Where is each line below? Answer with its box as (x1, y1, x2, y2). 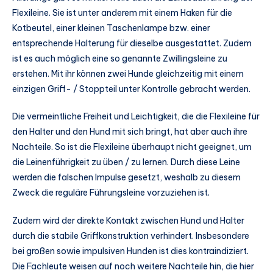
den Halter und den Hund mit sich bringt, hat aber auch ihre (12, 126, 247, 138)
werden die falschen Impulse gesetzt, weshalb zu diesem (12, 172, 241, 183)
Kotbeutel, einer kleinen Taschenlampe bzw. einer (12, 22, 210, 34)
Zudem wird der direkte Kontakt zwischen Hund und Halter (12, 215, 244, 227)
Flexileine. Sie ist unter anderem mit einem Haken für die (12, 7, 232, 18)
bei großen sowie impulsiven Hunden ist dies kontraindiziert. (12, 246, 249, 257)
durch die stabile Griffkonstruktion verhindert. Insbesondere (12, 230, 249, 242)
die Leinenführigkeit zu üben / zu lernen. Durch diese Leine (12, 157, 240, 168)
